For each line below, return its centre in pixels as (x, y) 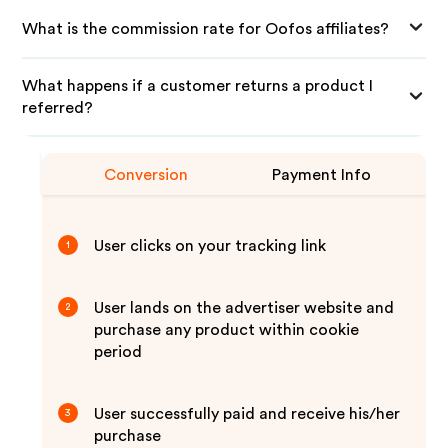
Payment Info (322, 175)
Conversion (146, 175)
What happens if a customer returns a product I (198, 86)
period (118, 352)
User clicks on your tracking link (210, 246)
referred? (58, 108)
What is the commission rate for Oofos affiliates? (206, 28)
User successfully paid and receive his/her (247, 414)
